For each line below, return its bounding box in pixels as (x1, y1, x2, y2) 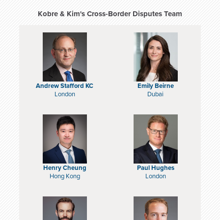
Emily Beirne (137, 82, 174, 90)
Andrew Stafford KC (36, 82, 93, 90)
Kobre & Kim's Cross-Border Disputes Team (38, 9, 182, 18)
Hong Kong (49, 172, 80, 181)
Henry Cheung (43, 164, 86, 172)
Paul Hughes (137, 164, 174, 172)
